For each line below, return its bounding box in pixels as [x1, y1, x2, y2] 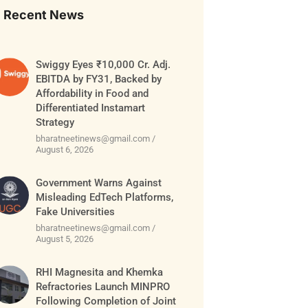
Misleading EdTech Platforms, [36, 191, 174, 204]
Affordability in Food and [36, 87, 149, 100]
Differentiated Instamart [36, 102, 146, 115]
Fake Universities [36, 206, 115, 219]
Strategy [36, 116, 75, 129]
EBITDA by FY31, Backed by [36, 73, 162, 86]
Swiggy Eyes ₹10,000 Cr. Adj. [36, 58, 171, 71]
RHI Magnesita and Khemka [36, 266, 164, 279]
